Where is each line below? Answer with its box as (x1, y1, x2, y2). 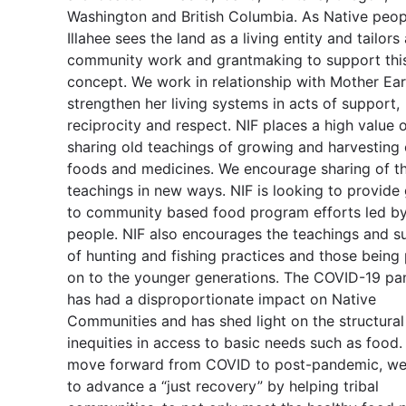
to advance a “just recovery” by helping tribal (67, 376, 379, 395)
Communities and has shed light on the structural (67, 311, 404, 330)
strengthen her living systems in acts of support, (67, 93, 400, 112)
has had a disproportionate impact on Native (67, 289, 376, 308)
